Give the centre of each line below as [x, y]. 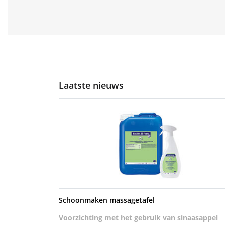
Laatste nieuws [91, 85]
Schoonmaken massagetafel [107, 200]
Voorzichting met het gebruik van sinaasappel [138, 218]
